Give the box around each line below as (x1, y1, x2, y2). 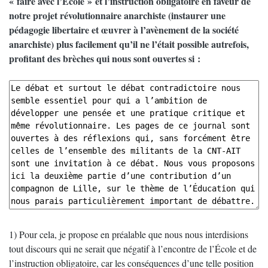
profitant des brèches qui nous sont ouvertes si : (9, 51, 200, 65)
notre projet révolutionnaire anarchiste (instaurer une (9, 8, 226, 22)
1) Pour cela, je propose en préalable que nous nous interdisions (9, 228, 248, 240)
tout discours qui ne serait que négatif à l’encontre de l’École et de (9, 242, 257, 255)
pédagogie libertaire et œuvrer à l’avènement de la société (9, 23, 239, 36)
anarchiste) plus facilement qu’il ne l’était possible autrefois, (9, 37, 249, 51)
